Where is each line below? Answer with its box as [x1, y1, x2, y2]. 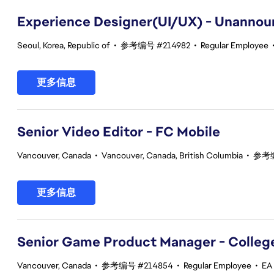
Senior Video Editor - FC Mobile [17, 123, 220, 141]
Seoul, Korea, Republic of [17, 40, 110, 51]
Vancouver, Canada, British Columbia [102, 150, 243, 161]
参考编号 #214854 [102, 260, 173, 271]
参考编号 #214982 [120, 40, 190, 51]
